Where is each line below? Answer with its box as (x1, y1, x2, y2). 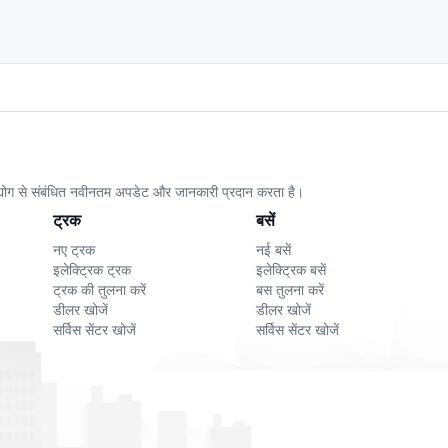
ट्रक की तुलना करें (53, 280, 147, 300)
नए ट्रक (53, 240, 96, 260)
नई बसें (255, 240, 291, 260)
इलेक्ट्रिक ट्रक (53, 260, 132, 280)
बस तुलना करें (255, 280, 324, 300)
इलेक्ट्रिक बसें (255, 260, 326, 280)
